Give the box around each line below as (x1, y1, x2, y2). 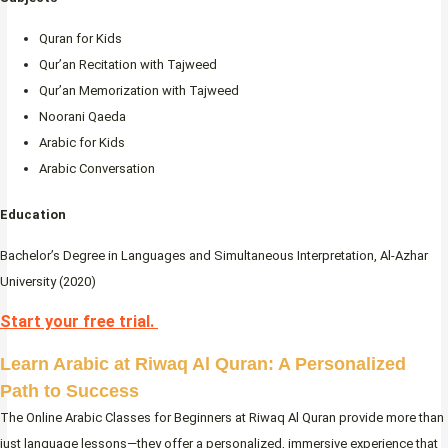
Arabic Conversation (39, 161, 155, 177)
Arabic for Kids (39, 135, 125, 151)
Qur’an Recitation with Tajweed (39, 57, 217, 73)
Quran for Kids (39, 31, 122, 47)
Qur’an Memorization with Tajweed (39, 83, 239, 99)
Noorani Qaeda (39, 109, 126, 125)
